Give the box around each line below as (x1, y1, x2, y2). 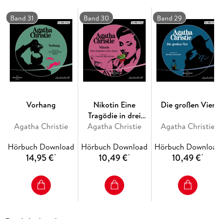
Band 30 (84, 13, 109, 23)
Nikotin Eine (93, 99, 136, 110)
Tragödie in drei (88, 110, 141, 121)
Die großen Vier (160, 99, 215, 110)
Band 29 (157, 13, 182, 23)
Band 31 (10, 13, 34, 23)
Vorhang (26, 99, 56, 110)
